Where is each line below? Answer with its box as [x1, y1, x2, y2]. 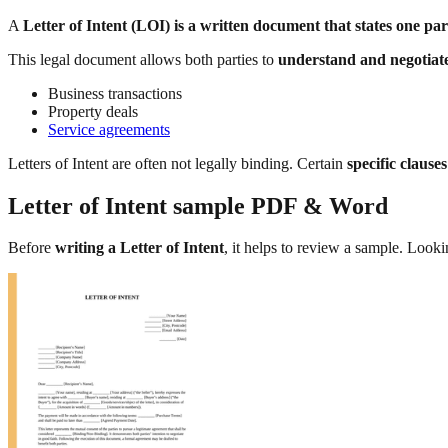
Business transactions [48, 84, 182, 102]
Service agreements [48, 120, 170, 138]
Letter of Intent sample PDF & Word [8, 192, 388, 219]
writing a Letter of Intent [55, 239, 224, 257]
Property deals [48, 102, 138, 120]
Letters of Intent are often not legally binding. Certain [8, 154, 347, 172]
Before [8, 239, 55, 257]
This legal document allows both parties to [8, 50, 278, 68]
